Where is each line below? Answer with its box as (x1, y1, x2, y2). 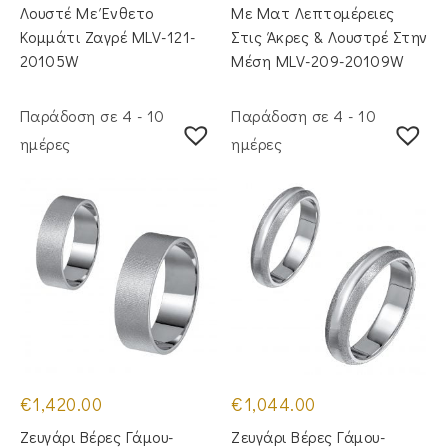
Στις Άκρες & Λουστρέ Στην (231, 25, 428, 47)
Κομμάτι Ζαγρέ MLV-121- (19, 25, 196, 47)
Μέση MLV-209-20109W (231, 49, 405, 71)
